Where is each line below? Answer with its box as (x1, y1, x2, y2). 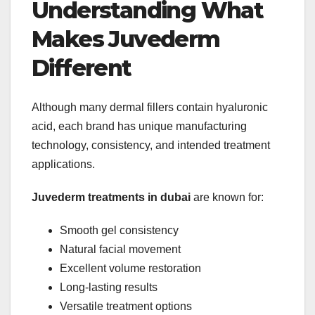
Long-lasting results (60, 281, 157, 294)
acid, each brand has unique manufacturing (32, 120, 247, 133)
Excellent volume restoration (60, 262, 201, 275)
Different (32, 53, 131, 82)
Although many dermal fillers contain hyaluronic (32, 101, 268, 114)
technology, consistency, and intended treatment (32, 139, 270, 152)
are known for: (191, 191, 264, 204)
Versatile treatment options (60, 300, 192, 313)
